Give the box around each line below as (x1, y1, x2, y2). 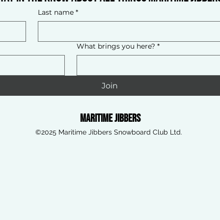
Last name (37, 7, 74, 17)
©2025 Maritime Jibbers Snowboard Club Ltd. (35, 128, 184, 136)
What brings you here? (77, 41, 156, 51)
